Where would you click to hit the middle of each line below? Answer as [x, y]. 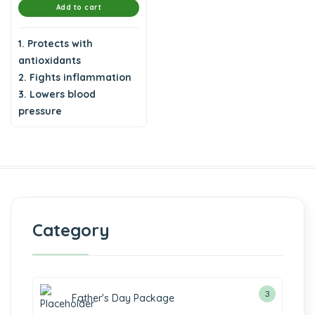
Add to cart [79, 7]
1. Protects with [56, 44]
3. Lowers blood [57, 94]
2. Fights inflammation [75, 77]
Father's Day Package [123, 298]
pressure [40, 111]
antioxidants [50, 60]
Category [71, 230]
